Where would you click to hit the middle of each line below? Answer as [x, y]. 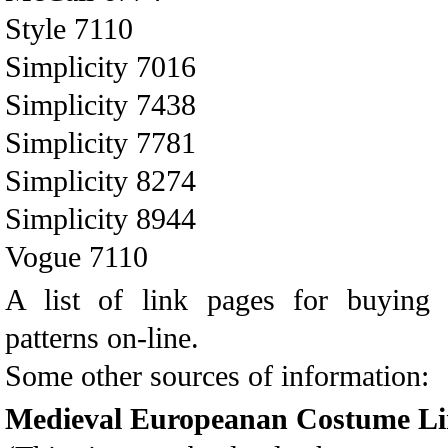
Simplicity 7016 [100, 66]
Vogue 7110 [76, 256]
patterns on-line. [102, 337]
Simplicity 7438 [100, 104]
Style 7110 [69, 28]
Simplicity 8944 [100, 218]
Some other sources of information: [217, 375]
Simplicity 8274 [100, 180]
